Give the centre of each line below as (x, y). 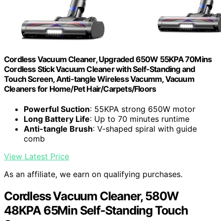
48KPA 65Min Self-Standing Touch (96, 211)
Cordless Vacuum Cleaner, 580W (92, 196)
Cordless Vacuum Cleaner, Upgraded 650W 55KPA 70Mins (108, 59)
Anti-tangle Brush (58, 129)
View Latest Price (37, 157)
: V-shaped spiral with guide (145, 129)
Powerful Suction (57, 109)
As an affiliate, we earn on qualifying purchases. (93, 174)
